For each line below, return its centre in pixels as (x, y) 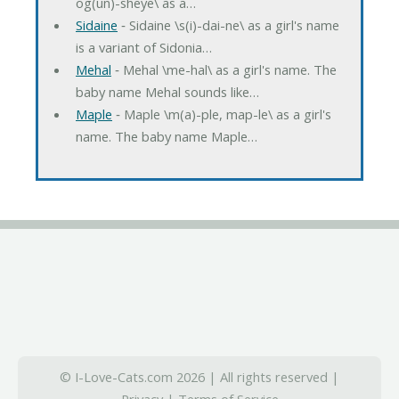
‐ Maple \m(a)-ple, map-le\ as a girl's (221, 114)
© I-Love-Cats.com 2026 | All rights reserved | (199, 376)
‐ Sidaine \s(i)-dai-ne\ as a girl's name (228, 24)
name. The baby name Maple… (166, 136)
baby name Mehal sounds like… (167, 91)
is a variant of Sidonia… (143, 47)
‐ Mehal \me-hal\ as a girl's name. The (224, 69)
